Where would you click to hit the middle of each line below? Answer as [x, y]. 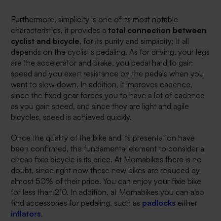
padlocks [159, 203]
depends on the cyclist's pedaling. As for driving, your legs [110, 52]
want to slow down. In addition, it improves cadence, [102, 85]
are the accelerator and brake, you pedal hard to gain [102, 63]
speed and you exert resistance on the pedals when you [108, 74]
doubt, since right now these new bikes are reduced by [106, 170]
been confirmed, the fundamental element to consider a [108, 149]
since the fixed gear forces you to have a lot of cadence [108, 95]
